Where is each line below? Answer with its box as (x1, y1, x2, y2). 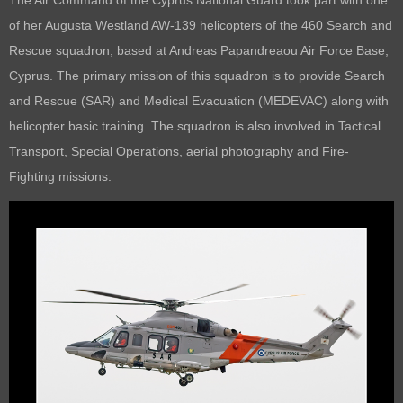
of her (9, 17, 45, 32)
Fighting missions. (9, 168, 115, 184)
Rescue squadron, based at (9, 42, 169, 58)
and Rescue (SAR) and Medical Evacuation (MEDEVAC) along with (9, 93, 389, 108)
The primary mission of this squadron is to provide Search (57, 67, 385, 83)
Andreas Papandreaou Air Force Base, (169, 42, 389, 58)
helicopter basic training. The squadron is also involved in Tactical (9, 118, 381, 133)
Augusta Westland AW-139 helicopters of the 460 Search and (45, 17, 392, 32)
